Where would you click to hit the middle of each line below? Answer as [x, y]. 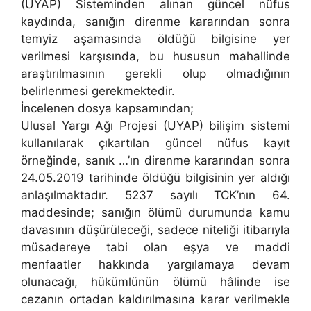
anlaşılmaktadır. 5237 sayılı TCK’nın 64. [155, 195]
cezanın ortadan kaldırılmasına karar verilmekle [155, 300]
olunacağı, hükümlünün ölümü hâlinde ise [155, 282]
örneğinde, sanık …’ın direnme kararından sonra [155, 161]
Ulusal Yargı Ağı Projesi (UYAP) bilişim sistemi [155, 126]
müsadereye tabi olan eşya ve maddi [155, 247]
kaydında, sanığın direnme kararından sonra [155, 22]
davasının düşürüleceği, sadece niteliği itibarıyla [155, 230]
